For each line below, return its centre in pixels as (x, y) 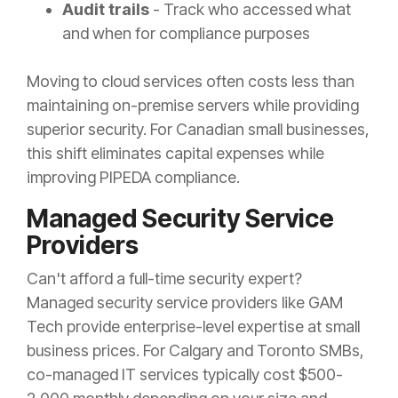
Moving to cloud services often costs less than (191, 82)
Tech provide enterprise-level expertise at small (193, 327)
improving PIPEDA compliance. (133, 178)
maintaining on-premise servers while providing (193, 106)
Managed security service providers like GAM (185, 303)
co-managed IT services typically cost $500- (185, 375)
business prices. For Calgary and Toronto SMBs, (195, 351)
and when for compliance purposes (186, 34)
